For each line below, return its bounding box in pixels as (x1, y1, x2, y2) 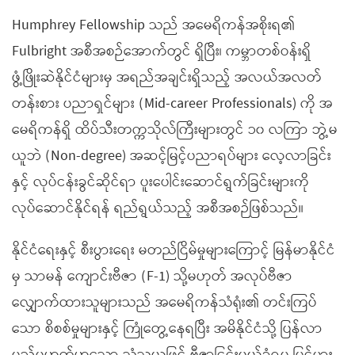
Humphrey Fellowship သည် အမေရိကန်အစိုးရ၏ (12, 13, 295, 37)
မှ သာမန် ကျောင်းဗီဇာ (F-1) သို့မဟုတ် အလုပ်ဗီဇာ (12, 265, 292, 288)
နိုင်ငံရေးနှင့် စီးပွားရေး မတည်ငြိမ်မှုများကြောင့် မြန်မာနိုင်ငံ (12, 239, 335, 262)
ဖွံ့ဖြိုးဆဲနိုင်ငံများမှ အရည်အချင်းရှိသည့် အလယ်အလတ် (12, 66, 322, 90)
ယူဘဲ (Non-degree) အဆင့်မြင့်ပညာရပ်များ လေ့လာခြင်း (12, 144, 331, 168)
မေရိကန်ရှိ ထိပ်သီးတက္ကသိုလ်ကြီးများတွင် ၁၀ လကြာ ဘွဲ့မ (12, 118, 338, 142)
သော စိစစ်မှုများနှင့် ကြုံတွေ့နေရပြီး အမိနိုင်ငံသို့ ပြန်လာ (12, 317, 323, 341)
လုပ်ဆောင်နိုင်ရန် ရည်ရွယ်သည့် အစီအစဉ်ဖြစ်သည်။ (12, 197, 303, 220)
